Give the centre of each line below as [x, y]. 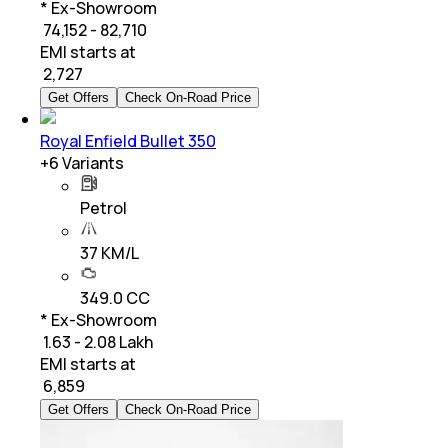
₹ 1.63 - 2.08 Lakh [96, 341]
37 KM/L [109, 252]
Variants [91, 162]
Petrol [103, 207]
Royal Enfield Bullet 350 [128, 140]
